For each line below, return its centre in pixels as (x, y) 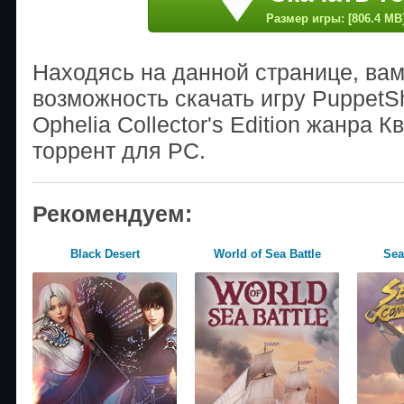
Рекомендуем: (112, 213)
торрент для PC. (119, 150)
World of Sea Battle (267, 253)
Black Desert (105, 253)
